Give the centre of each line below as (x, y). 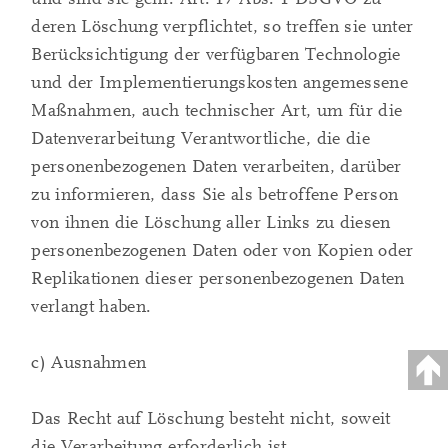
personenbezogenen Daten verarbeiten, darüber (216, 167)
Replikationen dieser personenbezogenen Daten (218, 279)
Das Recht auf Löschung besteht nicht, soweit (211, 419)
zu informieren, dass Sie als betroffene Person (215, 195)
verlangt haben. (91, 307)
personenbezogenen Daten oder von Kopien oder (222, 251)
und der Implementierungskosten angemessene (219, 83)
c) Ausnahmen (89, 363)
